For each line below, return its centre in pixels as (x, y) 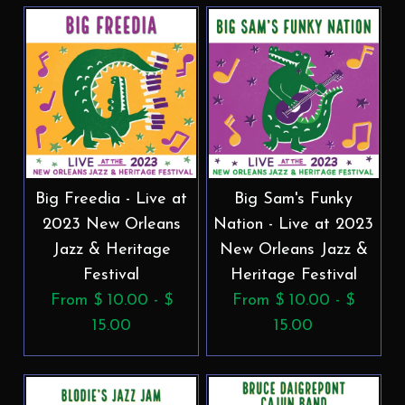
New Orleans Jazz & (293, 250)
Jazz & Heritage (111, 250)
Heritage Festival (293, 275)
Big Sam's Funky (294, 199)
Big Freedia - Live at (112, 199)
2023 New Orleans (111, 224)
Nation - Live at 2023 (294, 224)
